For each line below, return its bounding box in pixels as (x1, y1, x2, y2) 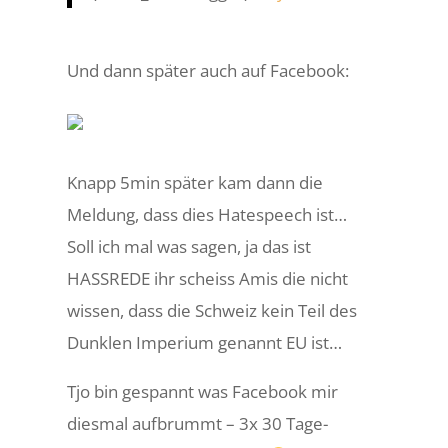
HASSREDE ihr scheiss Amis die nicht (67, 267, 349, 290)
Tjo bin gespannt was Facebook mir (67, 380, 339, 403)
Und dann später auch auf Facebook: (67, 59, 350, 82)
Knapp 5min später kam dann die (67, 171, 324, 194)
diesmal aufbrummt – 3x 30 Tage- (67, 412, 329, 435)
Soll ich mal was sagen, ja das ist (67, 235, 312, 258)
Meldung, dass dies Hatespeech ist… (67, 203, 348, 226)
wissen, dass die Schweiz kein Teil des (67, 299, 358, 322)
